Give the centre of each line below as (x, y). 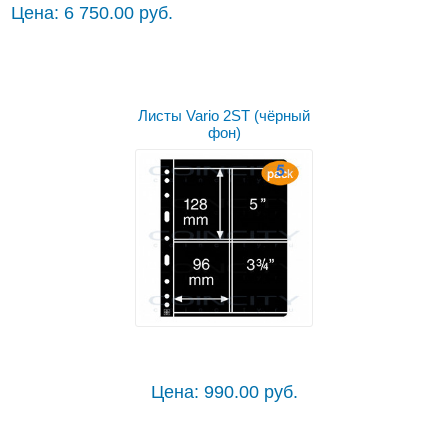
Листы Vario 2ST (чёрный (224, 116)
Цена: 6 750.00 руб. (92, 13)
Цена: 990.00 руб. (224, 392)
